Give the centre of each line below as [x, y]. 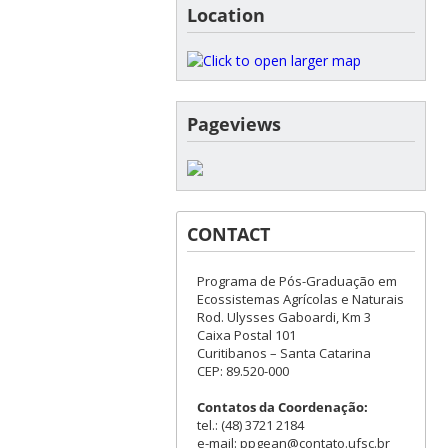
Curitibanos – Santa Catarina [283, 352]
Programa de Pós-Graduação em [296, 280]
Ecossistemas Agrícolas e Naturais [300, 298]
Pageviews [233, 123]
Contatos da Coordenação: [282, 406]
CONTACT [228, 233]
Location [225, 14]
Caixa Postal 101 [246, 334]
